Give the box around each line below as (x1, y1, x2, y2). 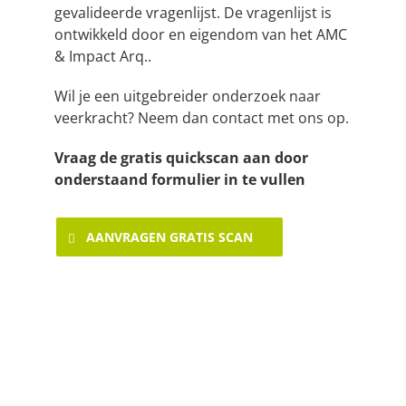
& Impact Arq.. (54, 46, 151, 67)
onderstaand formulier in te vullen (54, 169, 305, 190)
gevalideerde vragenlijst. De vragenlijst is (54, 3, 332, 24)
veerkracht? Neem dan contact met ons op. (54, 108, 349, 129)
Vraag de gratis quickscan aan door (54, 148, 308, 169)
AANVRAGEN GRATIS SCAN (86, 228, 253, 246)
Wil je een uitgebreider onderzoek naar (54, 86, 321, 107)
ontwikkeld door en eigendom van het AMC (54, 24, 347, 45)
